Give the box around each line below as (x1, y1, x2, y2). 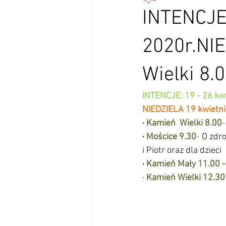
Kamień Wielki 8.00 (146, 118, 222, 129)
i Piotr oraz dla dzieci (142, 145, 223, 156)
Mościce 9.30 (146, 132, 196, 142)
